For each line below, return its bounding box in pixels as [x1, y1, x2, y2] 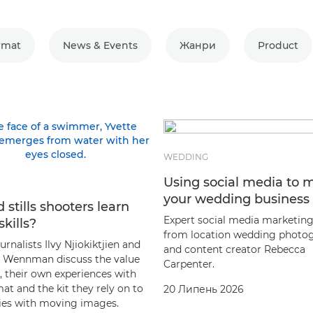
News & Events [63, 38, 138, 52]
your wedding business [163, 191, 310, 207]
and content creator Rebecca [163, 242, 305, 256]
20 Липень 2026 [163, 282, 244, 296]
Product [258, 38, 298, 52]
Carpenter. [163, 257, 214, 270]
